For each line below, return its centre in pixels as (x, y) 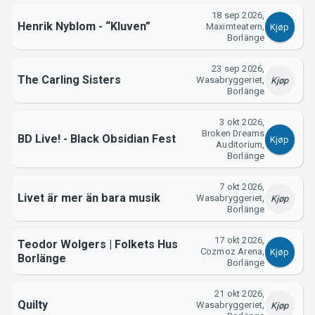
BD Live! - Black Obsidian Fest (96, 139)
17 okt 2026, (240, 240)
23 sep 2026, (238, 69)
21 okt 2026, (240, 294)
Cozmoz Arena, (232, 252)
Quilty (32, 305)
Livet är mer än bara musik (89, 198)
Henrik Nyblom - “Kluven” (84, 27)
